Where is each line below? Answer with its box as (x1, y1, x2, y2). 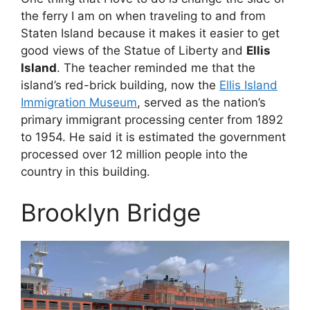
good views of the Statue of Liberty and (21, 43, 246, 57)
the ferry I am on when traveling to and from (21, 8, 266, 23)
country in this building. (21, 164, 150, 179)
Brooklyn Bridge (21, 198, 201, 228)
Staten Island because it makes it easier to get (21, 26, 280, 40)
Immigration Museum (21, 95, 137, 109)
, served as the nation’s (137, 95, 266, 109)
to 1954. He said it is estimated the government (21, 129, 286, 144)
